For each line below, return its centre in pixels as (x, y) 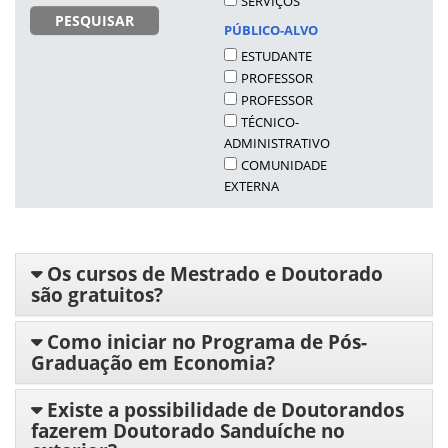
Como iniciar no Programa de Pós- (204, 342)
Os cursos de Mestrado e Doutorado (212, 274)
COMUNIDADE (284, 164)
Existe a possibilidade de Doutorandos (223, 410)
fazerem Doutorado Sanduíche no (188, 431)
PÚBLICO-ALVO (271, 29)
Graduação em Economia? (153, 363)
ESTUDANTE (276, 55)
